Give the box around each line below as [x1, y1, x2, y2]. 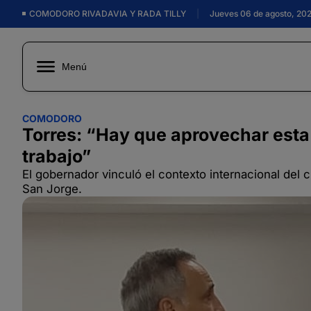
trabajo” [22, 146, 91, 167]
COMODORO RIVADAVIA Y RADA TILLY [29, 8, 196, 19]
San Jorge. [22, 182, 82, 196]
